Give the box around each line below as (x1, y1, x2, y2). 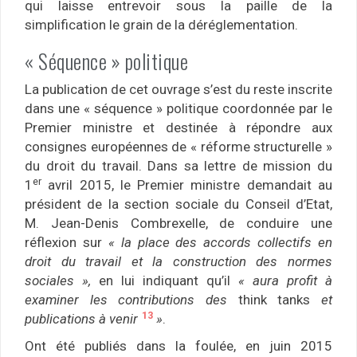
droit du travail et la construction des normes (25, 253, 332, 270)
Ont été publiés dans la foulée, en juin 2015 (25, 338, 332, 355)
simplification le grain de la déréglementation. (25, 17, 298, 33)
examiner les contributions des (25, 292, 238, 308)
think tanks (237, 292, 311, 308)
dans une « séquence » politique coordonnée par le (25, 100, 332, 117)
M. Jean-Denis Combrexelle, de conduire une (25, 215, 332, 232)
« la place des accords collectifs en (108, 234, 332, 251)
